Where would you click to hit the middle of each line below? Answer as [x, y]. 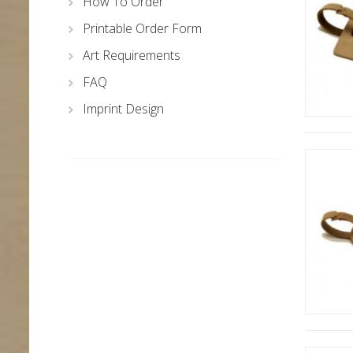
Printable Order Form [142, 28]
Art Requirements [132, 55]
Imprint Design [123, 109]
